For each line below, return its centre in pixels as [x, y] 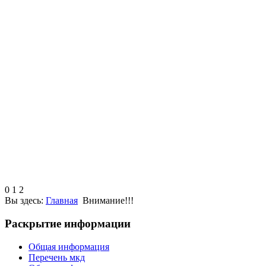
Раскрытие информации [68, 224]
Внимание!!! [108, 201]
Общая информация [69, 246]
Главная [62, 201]
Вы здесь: [25, 201]
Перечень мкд [57, 257]
